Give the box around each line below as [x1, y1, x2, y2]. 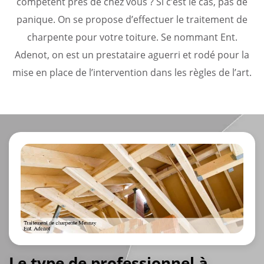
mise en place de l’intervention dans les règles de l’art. [12, 65, 252, 79]
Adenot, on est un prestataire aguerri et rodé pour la [15, 48, 249, 61]
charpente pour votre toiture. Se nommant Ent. [27, 30, 237, 44]
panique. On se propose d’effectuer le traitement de [16, 12, 247, 26]
